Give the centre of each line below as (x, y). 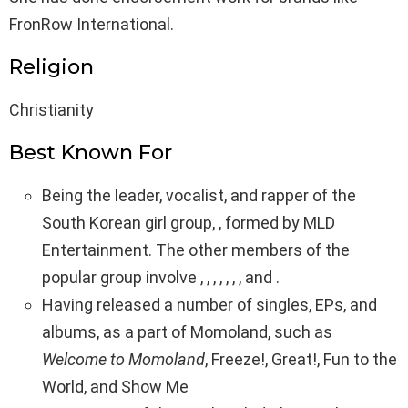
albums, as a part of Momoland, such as (187, 332)
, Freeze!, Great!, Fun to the (301, 360)
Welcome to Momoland (123, 360)
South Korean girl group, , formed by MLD (189, 223)
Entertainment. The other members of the (196, 250)
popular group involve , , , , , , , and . (161, 278)
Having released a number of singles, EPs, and (209, 305)
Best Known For (91, 153)
